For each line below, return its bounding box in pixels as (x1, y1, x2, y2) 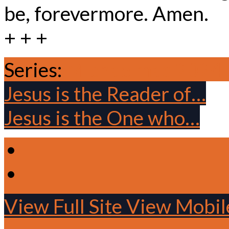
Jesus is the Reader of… (4, 81, 206, 105)
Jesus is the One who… (4, 105, 200, 129)
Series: (4, 57, 66, 81)
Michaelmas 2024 (66, 57, 222, 81)
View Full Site (4, 193, 126, 218)
